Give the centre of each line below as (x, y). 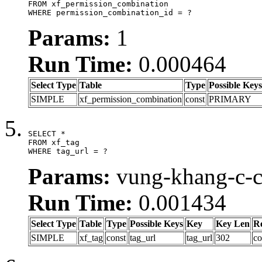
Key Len (233, 223)
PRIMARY (230, 99)
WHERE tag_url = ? (68, 151)
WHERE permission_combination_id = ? (110, 12)
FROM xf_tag (54, 142)
